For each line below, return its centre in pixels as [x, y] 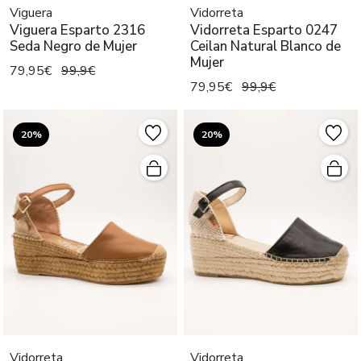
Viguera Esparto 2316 [77, 31]
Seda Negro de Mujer [73, 47]
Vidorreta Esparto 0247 [264, 31]
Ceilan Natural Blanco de [266, 47]
